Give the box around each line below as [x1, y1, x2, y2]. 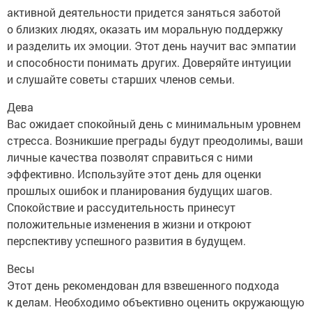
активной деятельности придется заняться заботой [7, 5, 281, 20]
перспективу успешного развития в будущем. [7, 233, 246, 249]
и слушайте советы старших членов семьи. [7, 72, 235, 87]
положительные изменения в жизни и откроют [7, 217, 251, 232]
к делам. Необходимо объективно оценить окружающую [7, 295, 304, 310]
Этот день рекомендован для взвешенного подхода [7, 278, 279, 293]
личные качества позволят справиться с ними [7, 150, 253, 165]
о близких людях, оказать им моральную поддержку [7, 22, 283, 37]
